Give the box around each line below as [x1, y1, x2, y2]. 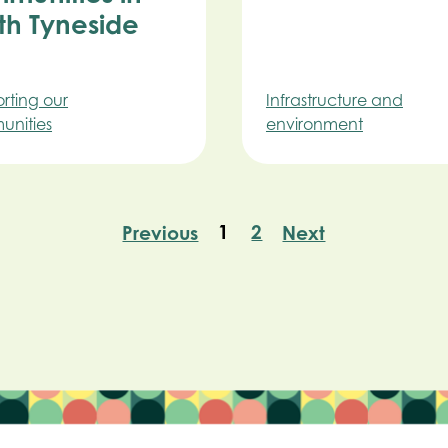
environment [265, 113, 363, 134]
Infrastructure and [265, 89, 403, 110]
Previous [122, 220, 199, 244]
